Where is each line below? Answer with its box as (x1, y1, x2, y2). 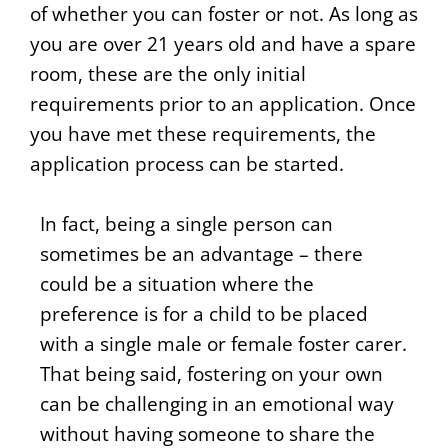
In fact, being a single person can (40, 210, 333, 238)
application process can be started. (30, 150, 344, 178)
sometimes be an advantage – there (40, 240, 363, 268)
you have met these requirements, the (30, 120, 376, 148)
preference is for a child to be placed (40, 300, 368, 328)
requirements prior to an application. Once (30, 90, 416, 118)
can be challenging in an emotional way (40, 390, 394, 418)
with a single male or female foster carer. (40, 330, 407, 358)
